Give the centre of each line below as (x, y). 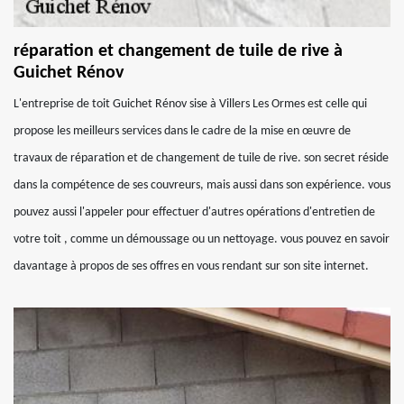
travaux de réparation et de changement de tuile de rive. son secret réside (201, 158)
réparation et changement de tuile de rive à (178, 51)
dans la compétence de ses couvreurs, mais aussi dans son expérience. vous (202, 185)
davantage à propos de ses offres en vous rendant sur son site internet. (191, 266)
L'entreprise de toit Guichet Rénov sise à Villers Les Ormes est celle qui (190, 104)
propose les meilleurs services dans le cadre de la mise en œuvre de (182, 131)
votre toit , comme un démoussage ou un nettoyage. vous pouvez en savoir (202, 239)
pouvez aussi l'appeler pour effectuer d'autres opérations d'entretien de (194, 212)
